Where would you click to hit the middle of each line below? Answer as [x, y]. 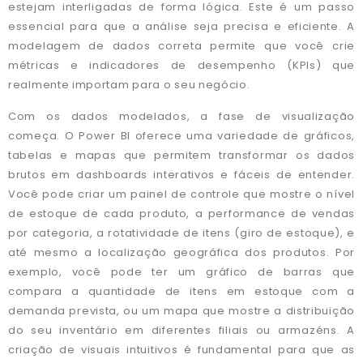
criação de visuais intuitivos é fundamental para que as [181, 349]
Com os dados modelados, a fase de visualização [181, 116]
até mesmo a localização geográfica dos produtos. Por [181, 252]
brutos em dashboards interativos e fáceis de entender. [181, 174]
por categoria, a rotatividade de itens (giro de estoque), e [181, 233]
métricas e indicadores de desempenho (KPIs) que [181, 66]
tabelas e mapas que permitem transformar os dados [181, 155]
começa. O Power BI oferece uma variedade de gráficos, [181, 135]
